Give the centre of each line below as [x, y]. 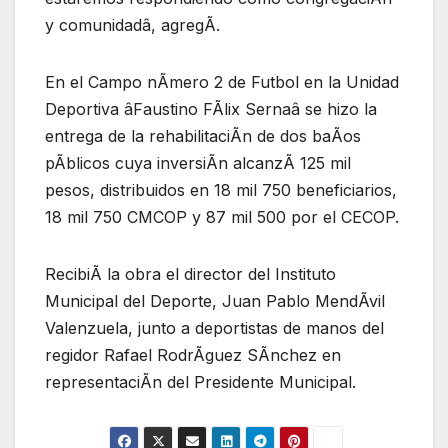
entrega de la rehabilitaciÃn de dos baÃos [203, 135]
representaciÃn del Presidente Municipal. [200, 381]
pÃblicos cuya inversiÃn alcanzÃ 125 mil [198, 162]
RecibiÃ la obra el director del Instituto [190, 273]
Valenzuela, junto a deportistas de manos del [214, 327]
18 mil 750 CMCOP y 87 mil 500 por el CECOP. [222, 216]
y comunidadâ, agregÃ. [132, 24]
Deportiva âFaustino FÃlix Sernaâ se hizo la [211, 108]
